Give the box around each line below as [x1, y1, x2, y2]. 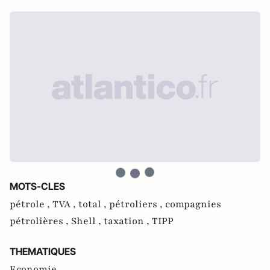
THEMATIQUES [10, 245, 76, 257]
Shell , [71, 214, 104, 228]
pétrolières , [10, 214, 71, 228]
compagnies [165, 197, 221, 211]
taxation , [104, 214, 152, 228]
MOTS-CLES [10, 180, 65, 192]
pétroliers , [109, 197, 165, 211]
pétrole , [10, 197, 52, 211]
